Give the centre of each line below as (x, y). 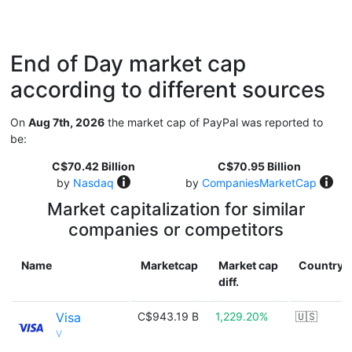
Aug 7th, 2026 (66, 122)
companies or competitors (176, 229)
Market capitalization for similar (176, 209)
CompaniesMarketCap (259, 183)
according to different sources (168, 90)
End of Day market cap (128, 64)
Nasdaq (93, 183)
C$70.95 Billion (259, 166)
